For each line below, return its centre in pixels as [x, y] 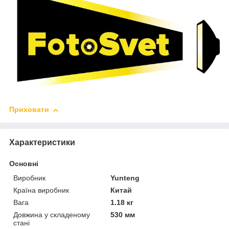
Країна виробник [41, 190]
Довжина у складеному [52, 215]
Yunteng [125, 178]
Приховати [29, 110]
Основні [24, 164]
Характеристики [42, 143]
